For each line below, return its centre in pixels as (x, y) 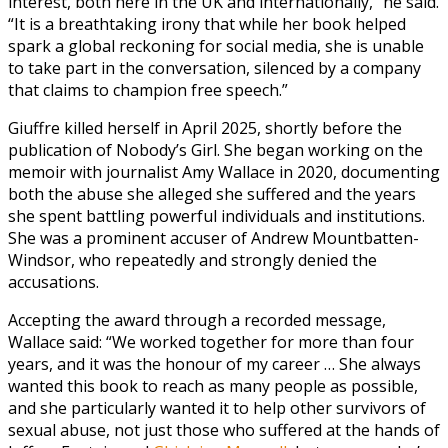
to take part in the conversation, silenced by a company (214, 67)
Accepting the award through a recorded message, (197, 319)
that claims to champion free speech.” (148, 89)
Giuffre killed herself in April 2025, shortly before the (205, 127)
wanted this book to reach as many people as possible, (213, 385)
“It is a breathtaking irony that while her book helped (207, 23)
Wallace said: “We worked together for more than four (211, 341)
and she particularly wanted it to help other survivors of (217, 407)
